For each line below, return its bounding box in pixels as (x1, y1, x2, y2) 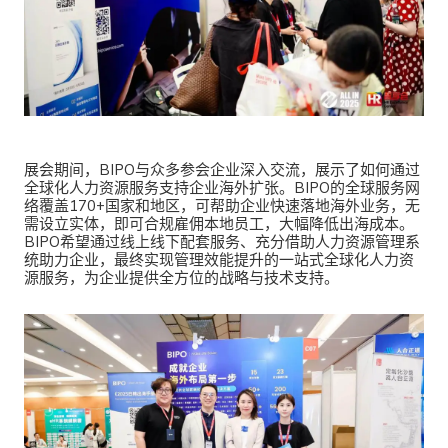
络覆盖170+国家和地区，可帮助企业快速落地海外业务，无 (24, 195, 420, 216)
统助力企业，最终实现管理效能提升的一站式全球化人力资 (24, 249, 414, 270)
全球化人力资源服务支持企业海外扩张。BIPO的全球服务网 (24, 177, 420, 198)
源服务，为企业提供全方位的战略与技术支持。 (24, 267, 339, 288)
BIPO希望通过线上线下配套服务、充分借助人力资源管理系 (24, 231, 420, 252)
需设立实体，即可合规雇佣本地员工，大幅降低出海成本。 (24, 213, 414, 234)
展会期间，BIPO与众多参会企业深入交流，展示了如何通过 (24, 159, 420, 180)
